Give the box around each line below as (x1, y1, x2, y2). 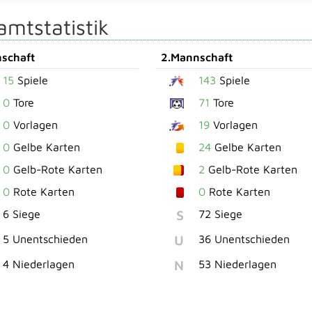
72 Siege (198, 207, 243, 220)
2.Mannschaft (161, 50, 233, 63)
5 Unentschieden (3, 232, 88, 245)
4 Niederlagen (3, 257, 75, 270)
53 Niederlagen (198, 257, 277, 270)
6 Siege (3, 207, 40, 220)
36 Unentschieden (198, 232, 290, 245)
